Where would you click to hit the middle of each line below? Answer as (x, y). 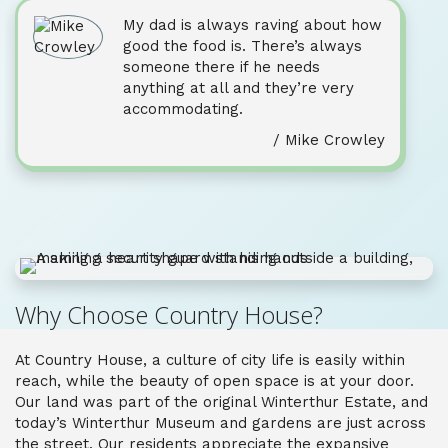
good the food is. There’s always (242, 46)
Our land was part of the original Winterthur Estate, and (221, 402)
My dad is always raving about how (252, 25)
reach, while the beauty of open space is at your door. (214, 381)
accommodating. (183, 109)
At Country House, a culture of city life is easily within (210, 360)
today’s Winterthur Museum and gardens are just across (220, 423)
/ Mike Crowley (329, 140)
